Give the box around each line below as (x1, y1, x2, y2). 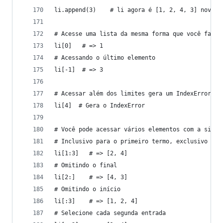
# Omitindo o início (54, 186, 120, 193)
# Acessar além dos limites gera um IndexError (54, 90, 211, 97)
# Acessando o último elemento (54, 54, 155, 61)
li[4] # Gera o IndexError (54, 102, 145, 109)
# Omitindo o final (54, 162, 117, 169)
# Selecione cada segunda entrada (54, 210, 166, 217)
